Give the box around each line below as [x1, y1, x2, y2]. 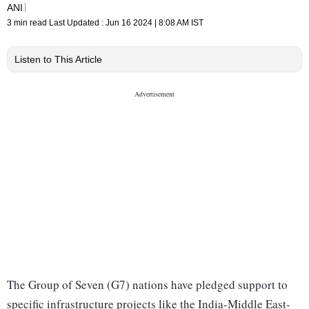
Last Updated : [49, 18, 106, 28]
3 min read [7, 18, 49, 28]
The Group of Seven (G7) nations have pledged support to [7, 277, 288, 293]
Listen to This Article [14, 54, 102, 66]
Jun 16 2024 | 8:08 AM [106, 18, 189, 28]
